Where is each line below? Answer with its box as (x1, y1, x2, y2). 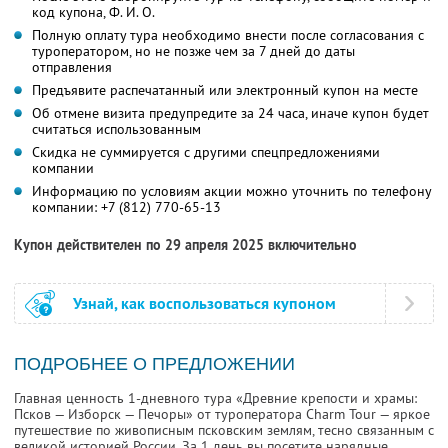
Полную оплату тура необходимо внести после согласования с (32, 26, 424, 45)
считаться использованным (32, 120, 201, 139)
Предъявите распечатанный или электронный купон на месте (32, 81, 418, 100)
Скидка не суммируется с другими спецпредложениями (32, 143, 380, 162)
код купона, (32, 3, 109, 22)
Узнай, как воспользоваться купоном (73, 293, 336, 315)
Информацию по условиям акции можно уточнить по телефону (32, 182, 432, 201)
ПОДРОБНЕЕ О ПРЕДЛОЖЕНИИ (14, 354, 295, 375)
